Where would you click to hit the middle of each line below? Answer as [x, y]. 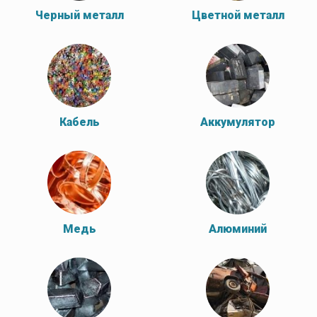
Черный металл [79, 15]
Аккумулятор [238, 122]
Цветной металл [238, 15]
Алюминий [238, 229]
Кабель [79, 122]
